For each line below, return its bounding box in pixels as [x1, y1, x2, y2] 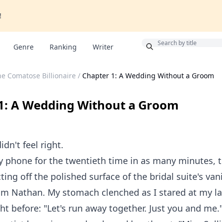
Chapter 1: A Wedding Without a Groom [82, 71, 214, 80]
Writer [93, 42, 113, 52]
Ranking [50, 42, 77, 52]
